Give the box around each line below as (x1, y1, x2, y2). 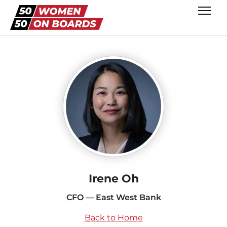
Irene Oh (88, 171, 139, 185)
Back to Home (84, 212, 143, 222)
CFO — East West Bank (66, 192, 161, 202)
